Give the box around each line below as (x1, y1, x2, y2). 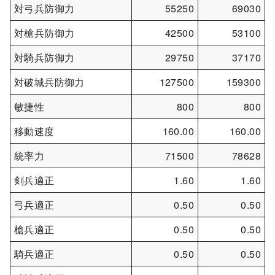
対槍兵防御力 (14, 25, 75, 40)
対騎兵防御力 (14, 50, 75, 64)
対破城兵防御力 (14, 74, 85, 89)
